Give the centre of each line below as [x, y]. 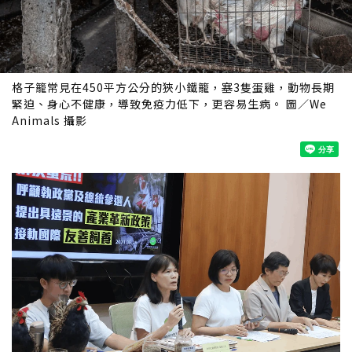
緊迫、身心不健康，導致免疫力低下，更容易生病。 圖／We [169, 103]
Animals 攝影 [49, 120]
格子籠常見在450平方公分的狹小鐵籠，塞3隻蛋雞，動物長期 [173, 87]
